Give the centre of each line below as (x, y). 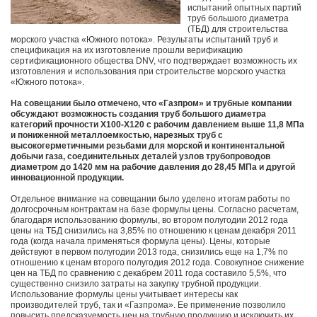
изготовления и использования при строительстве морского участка (148, 72)
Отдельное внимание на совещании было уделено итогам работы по (150, 199)
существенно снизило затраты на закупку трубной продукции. (136, 284)
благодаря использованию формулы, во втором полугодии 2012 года (149, 220)
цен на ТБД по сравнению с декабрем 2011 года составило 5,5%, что (149, 273)
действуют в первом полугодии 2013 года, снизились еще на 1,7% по (149, 252)
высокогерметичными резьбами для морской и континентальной (148, 146)
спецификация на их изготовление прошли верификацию (127, 51)
